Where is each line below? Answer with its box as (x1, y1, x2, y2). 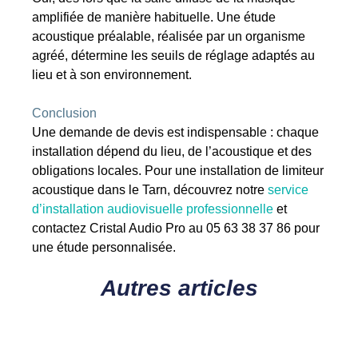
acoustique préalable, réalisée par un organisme (32, 30, 306, 44)
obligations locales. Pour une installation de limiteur (32, 164, 324, 178)
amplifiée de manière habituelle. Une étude (32, 10, 276, 25)
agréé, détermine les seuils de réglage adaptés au (32, 49, 316, 63)
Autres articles (100, 276, 258, 301)
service (268, 183, 309, 197)
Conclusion (32, 106, 97, 121)
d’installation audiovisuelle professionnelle (32, 202, 274, 217)
